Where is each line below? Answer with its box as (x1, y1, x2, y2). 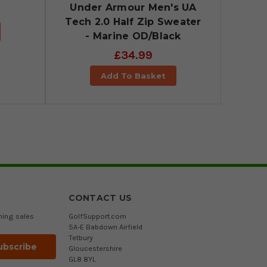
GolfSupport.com (68, 212, 126, 221)
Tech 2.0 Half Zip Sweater (65, 16, 201, 28)
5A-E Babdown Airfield (68, 222, 142, 232)
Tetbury (68, 233, 93, 243)
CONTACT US (68, 193, 132, 204)
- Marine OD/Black (85, 30, 181, 42)
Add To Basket (100, 71, 166, 81)
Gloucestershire (68, 244, 122, 253)
